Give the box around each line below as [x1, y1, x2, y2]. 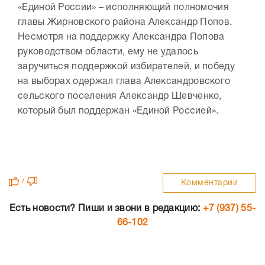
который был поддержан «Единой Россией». [18, 107, 219, 116]
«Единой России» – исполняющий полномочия [18, 4, 229, 12]
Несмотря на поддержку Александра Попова [18, 33, 225, 42]
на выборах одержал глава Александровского [18, 77, 231, 86]
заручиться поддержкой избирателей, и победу [18, 63, 235, 72]
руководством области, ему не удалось [18, 48, 198, 57]
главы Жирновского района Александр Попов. [18, 18, 232, 27]
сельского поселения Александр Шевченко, [18, 92, 222, 101]
